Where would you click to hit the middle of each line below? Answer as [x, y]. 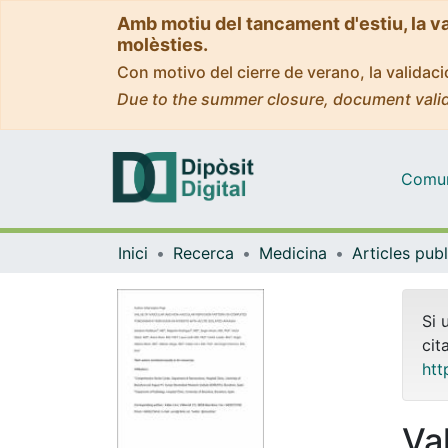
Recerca [203, 252]
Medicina [293, 252]
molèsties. [162, 44]
